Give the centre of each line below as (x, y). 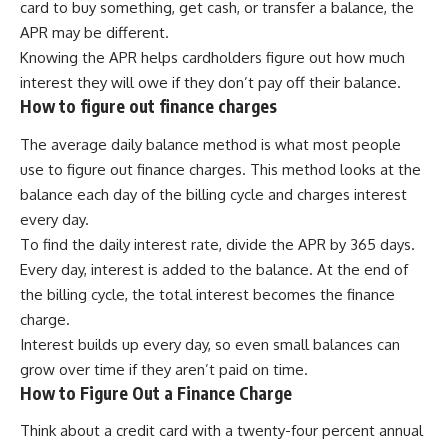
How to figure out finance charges (148, 106)
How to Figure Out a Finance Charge (156, 392)
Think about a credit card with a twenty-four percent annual (221, 431)
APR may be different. (94, 33)
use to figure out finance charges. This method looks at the (220, 169)
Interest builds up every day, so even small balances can (210, 344)
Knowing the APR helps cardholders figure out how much (212, 58)
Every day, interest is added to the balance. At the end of (214, 269)
